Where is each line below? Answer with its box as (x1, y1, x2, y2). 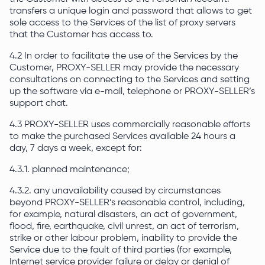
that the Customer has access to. (9, 30, 153, 40)
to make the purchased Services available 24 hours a (9, 132, 235, 141)
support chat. (9, 99, 68, 108)
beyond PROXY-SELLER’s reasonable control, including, (9, 198, 245, 208)
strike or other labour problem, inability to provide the (9, 234, 237, 243)
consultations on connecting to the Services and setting (9, 75, 250, 85)
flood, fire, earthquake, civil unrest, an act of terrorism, (9, 222, 239, 231)
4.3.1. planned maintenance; (9, 165, 130, 174)
